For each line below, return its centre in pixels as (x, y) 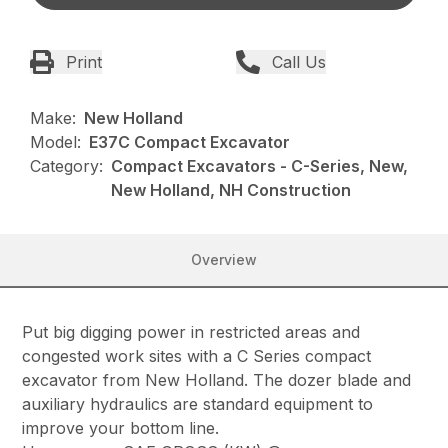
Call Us (299, 62)
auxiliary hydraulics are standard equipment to (198, 404)
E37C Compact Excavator (190, 142)
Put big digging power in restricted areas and (191, 332)
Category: (67, 166)
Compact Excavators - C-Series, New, (260, 166)
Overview (224, 260)
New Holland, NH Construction (231, 190)
